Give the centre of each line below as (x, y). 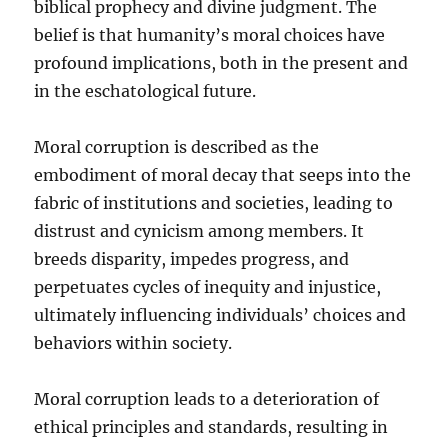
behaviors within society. (133, 342)
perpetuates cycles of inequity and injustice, (208, 286)
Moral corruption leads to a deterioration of (207, 398)
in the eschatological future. (145, 90)
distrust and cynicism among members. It (199, 230)
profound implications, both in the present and (221, 62)
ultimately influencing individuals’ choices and (220, 314)
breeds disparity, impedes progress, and (192, 258)
